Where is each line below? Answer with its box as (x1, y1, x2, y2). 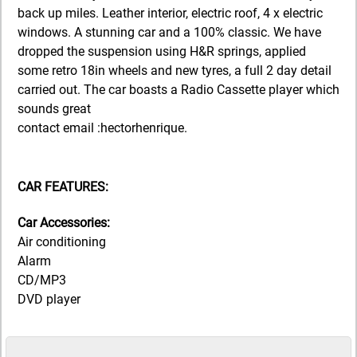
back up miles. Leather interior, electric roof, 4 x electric (18, 5, 323, 21)
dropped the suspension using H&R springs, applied (18, 43, 306, 59)
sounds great (18, 100, 91, 116)
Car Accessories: (18, 215, 110, 231)
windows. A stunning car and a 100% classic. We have (18, 24, 321, 40)
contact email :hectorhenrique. (18, 120, 187, 135)
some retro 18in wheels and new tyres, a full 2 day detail (18, 62, 331, 78)
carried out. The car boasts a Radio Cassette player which (18, 81, 339, 97)
